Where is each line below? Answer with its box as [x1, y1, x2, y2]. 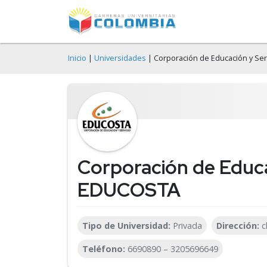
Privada [173, 220, 202, 231]
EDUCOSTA [77, 177, 181, 203]
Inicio [68, 53, 86, 63]
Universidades [94, 53, 146, 63]
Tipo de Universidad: [82, 220, 173, 231]
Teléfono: [82, 243, 128, 254]
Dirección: [216, 220, 262, 231]
